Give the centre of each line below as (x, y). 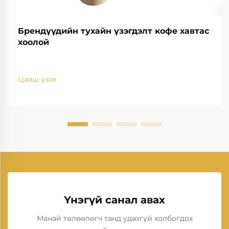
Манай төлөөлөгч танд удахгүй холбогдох (114, 218)
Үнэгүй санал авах (114, 200)
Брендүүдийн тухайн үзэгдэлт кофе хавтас (113, 31)
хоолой (33, 42)
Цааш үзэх (37, 79)
